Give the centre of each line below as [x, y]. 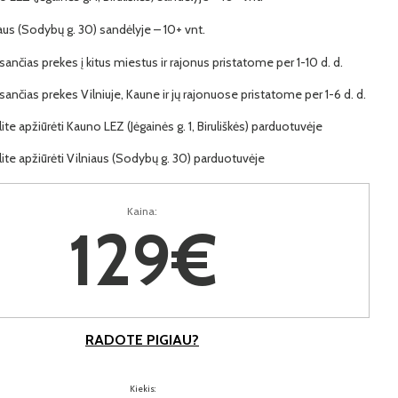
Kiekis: [142, 388]
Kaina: [142, 211]
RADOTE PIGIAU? [142, 339]
